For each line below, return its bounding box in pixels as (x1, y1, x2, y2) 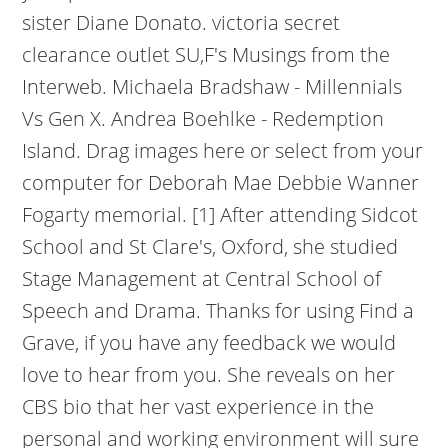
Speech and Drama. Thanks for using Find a (22, 297, 415, 324)
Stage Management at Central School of (22, 265, 382, 292)
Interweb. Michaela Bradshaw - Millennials (22, 73, 403, 100)
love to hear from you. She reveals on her (22, 361, 396, 388)
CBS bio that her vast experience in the (22, 393, 375, 420)
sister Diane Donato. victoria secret (22, 9, 341, 36)
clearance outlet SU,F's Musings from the (22, 41, 391, 68)
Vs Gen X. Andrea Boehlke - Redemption (22, 105, 385, 132)
